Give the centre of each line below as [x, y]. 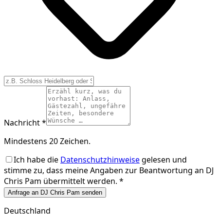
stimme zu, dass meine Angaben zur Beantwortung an [105, 171]
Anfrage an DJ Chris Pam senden [55, 193]
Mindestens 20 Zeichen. [47, 141]
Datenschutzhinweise [100, 160]
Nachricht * [25, 123]
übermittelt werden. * [82, 181]
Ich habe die [37, 160]
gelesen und [163, 160]
